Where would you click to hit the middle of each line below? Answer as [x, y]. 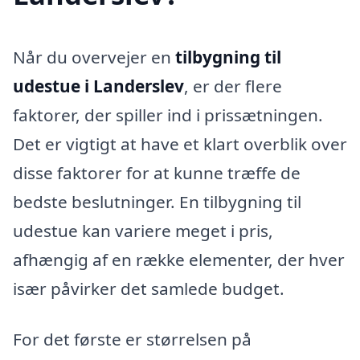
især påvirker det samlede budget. [149, 288]
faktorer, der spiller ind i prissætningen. [168, 115]
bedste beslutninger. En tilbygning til [157, 201]
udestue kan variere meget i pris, [143, 230]
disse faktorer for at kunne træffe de [157, 172]
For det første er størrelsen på [132, 340]
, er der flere [233, 86]
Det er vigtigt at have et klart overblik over [180, 143]
